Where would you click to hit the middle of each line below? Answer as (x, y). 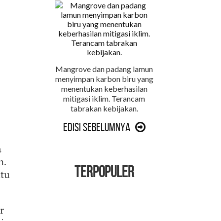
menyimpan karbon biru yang (104, 79)
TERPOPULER (104, 172)
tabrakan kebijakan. (104, 108)
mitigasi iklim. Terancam (104, 98)
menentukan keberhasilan (104, 89)
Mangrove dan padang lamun (104, 69)
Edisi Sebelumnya (96, 127)
